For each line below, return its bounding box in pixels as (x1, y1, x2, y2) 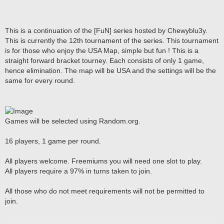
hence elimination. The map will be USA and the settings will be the (5, 66, 216, 74)
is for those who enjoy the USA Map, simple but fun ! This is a (5, 46, 198, 54)
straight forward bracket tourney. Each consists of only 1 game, (5, 56, 204, 64)
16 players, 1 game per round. (5, 136, 101, 145)
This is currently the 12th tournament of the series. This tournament (5, 36, 218, 44)
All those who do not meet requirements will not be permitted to (5, 186, 204, 195)
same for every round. (5, 76, 75, 84)
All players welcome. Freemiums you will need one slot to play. (5, 156, 202, 165)
